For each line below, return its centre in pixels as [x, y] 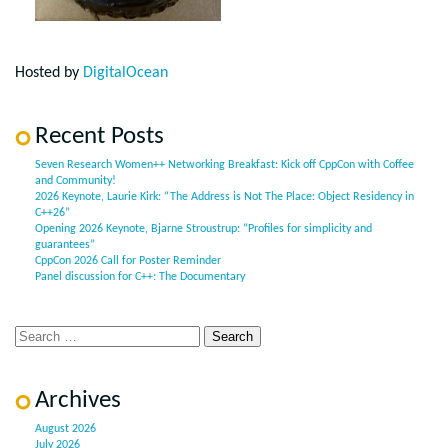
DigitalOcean [125, 73]
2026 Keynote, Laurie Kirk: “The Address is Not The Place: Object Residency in [224, 197]
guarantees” [65, 245]
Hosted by [49, 73]
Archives [78, 401]
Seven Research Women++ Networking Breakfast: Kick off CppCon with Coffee [224, 165]
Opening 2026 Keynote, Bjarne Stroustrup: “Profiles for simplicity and [203, 229]
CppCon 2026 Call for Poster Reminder [128, 261]
